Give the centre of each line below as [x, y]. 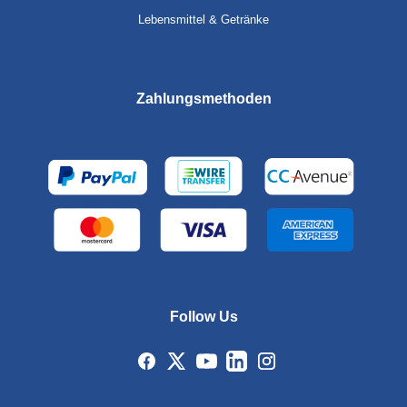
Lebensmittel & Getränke [203, 19]
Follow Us [203, 316]
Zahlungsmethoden [203, 98]
